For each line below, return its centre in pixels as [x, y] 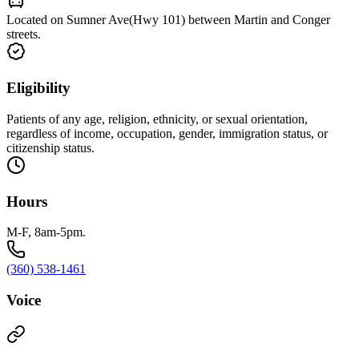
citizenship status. [50, 147]
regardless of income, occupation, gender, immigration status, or [167, 133]
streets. [24, 34]
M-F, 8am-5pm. [46, 232]
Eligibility [38, 88]
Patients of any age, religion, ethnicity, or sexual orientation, [157, 119]
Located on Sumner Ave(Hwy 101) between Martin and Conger [168, 20]
